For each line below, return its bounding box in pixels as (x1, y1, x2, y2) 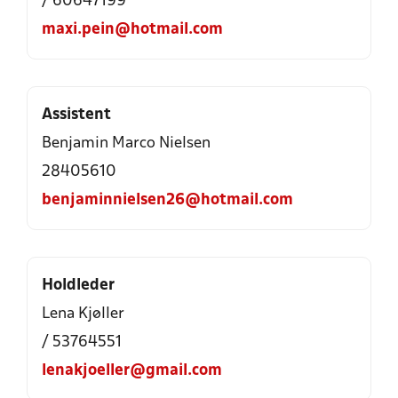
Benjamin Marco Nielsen (42, 136, 211, 151)
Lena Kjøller (42, 306, 124, 322)
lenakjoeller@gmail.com (42, 363, 222, 378)
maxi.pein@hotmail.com (42, 22, 223, 37)
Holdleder (42, 278, 115, 293)
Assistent (42, 107, 111, 123)
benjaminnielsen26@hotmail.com (42, 193, 293, 208)
